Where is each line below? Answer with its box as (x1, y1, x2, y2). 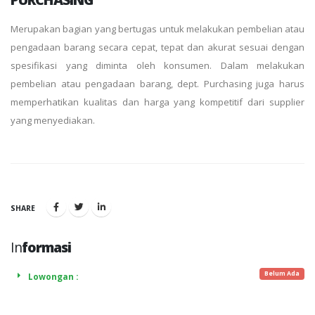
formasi (22, 238, 72, 257)
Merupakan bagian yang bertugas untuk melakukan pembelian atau (11, 22, 304, 35)
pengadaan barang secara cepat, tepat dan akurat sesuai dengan (11, 41, 304, 53)
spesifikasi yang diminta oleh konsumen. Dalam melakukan (11, 59, 304, 72)
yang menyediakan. (11, 114, 95, 127)
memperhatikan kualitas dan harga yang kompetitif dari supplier (11, 96, 304, 108)
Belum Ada (264, 269, 300, 278)
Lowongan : (28, 271, 78, 282)
